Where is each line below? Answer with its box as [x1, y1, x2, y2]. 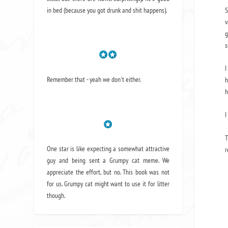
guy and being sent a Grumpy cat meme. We [47, 156, 169, 165]
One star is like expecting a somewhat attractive [47, 144, 169, 154]
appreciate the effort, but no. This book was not [47, 167, 169, 177]
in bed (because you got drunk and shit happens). [47, 5, 167, 15]
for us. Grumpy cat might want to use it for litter [47, 179, 169, 189]
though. [47, 191, 66, 201]
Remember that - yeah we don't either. [47, 74, 141, 84]
